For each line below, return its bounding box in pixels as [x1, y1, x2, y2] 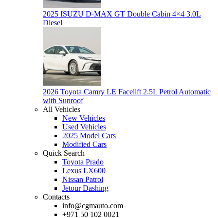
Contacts [43, 193, 70, 201]
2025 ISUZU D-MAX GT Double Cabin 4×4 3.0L [43, 10, 201, 18]
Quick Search [43, 149, 85, 158]
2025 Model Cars [62, 131, 116, 140]
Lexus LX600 [62, 166, 106, 175]
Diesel [43, 18, 62, 27]
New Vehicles [62, 114, 105, 123]
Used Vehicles [62, 123, 106, 131]
